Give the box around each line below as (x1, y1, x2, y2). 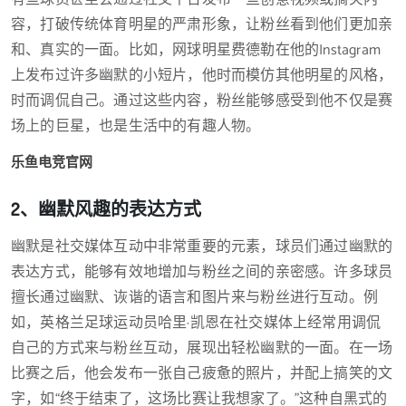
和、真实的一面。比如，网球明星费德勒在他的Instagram (11, 38, 382, 63)
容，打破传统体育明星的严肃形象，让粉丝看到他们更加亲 (11, 13, 393, 37)
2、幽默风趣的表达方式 (11, 197, 201, 220)
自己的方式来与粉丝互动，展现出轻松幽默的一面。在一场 (11, 336, 393, 361)
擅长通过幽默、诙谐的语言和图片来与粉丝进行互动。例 (11, 285, 379, 310)
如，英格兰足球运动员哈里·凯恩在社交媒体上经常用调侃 (11, 311, 382, 335)
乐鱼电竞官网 (11, 151, 92, 174)
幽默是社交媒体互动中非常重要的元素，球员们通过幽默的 (11, 235, 393, 259)
